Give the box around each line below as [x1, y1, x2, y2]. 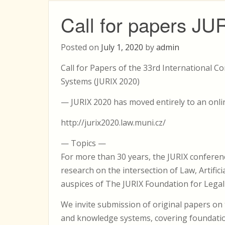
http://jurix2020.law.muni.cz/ [61, 117, 166, 128]
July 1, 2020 [101, 42, 143, 53]
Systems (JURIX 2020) [61, 76, 140, 87]
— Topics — [61, 138, 106, 149]
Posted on [61, 42, 101, 53]
